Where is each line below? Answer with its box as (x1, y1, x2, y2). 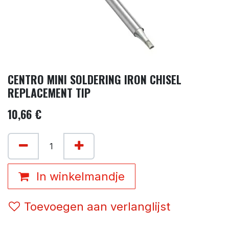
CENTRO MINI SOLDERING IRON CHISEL (8, 71, 181, 87)
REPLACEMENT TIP (8, 84, 90, 101)
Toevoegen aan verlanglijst (24, 199, 170, 213)
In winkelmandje (33, 169, 125, 183)
